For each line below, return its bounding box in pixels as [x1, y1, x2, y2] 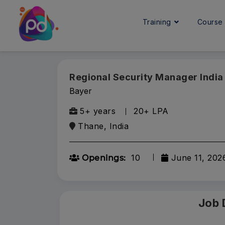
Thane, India [78, 121, 129, 131]
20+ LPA [134, 106, 169, 116]
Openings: [79, 153, 126, 163]
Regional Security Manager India [69, 72, 223, 82]
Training [142, 18, 174, 26]
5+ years [80, 106, 116, 116]
